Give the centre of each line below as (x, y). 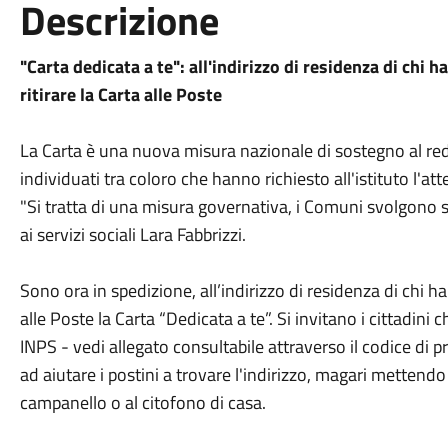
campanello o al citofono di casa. (142, 402)
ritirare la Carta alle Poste (120, 94)
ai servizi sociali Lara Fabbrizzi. (132, 234)
